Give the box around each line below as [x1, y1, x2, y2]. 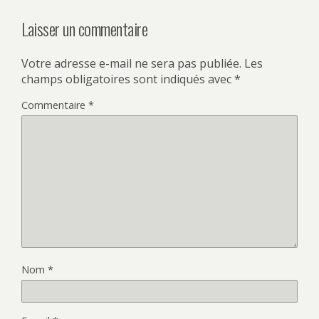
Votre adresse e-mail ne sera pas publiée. [21, 55, 241, 71]
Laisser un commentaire [21, 15, 148, 41]
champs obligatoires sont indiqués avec [21, 70, 234, 87]
